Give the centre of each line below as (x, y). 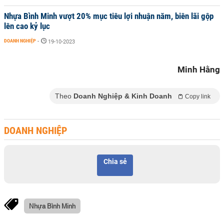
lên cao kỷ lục (27, 26)
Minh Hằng (199, 69)
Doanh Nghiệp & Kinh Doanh (123, 96)
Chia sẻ (115, 161)
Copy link (198, 96)
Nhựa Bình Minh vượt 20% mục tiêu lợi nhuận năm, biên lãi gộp (109, 16)
